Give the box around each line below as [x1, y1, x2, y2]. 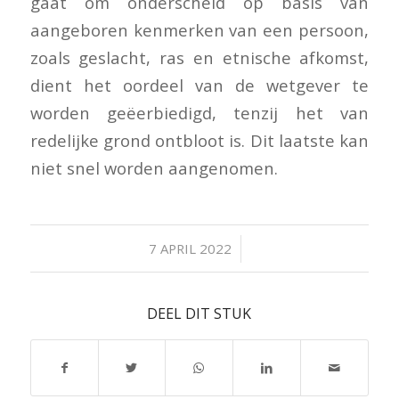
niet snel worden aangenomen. [29, 156, 278, 179]
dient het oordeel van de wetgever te [29, 73, 370, 96]
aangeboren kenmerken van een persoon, [29, 18, 370, 41]
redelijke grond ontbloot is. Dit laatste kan [29, 128, 370, 151]
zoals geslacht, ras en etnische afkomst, [29, 45, 370, 69]
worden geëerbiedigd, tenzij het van [29, 101, 370, 124]
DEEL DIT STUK [147, 303, 252, 323]
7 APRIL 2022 [148, 239, 232, 257]
